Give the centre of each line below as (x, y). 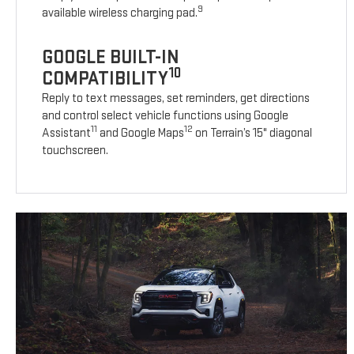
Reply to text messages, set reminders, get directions (176, 99)
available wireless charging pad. (120, 13)
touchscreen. (75, 151)
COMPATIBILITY (105, 79)
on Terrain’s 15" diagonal (253, 134)
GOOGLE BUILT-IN (111, 58)
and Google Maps (141, 134)
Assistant (67, 134)
